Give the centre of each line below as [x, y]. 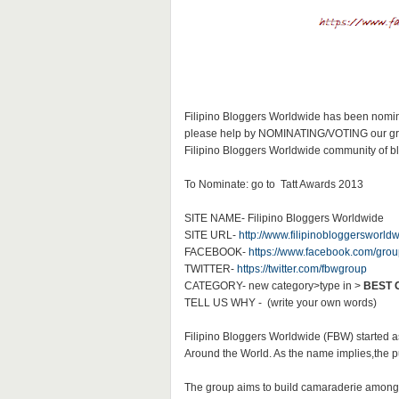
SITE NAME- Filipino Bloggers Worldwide [284, 218]
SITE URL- [211, 235]
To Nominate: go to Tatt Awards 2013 [273, 184]
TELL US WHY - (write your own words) [280, 303]
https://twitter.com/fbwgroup [301, 269]
